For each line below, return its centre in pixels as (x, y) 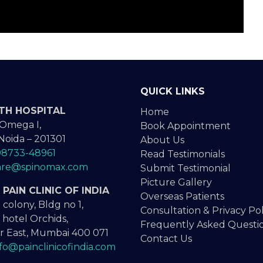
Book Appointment (186, 126)
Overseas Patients (182, 197)
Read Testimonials (183, 154)
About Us (162, 140)
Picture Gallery (176, 183)
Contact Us (166, 239)
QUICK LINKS (173, 92)
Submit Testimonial (186, 168)
